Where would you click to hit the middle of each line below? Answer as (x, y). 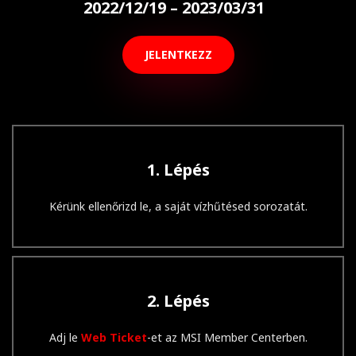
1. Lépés (178, 169)
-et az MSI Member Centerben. (227, 337)
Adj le (65, 337)
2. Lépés (178, 300)
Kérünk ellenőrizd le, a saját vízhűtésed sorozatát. (178, 206)
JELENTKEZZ (178, 55)
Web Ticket (114, 337)
